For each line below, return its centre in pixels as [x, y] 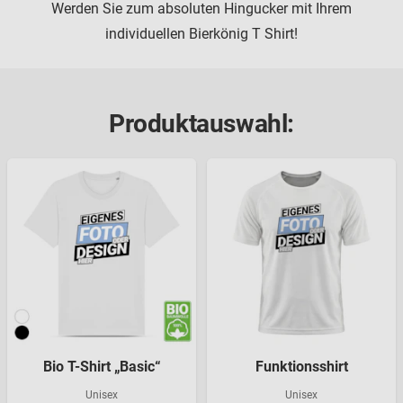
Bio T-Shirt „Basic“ [102, 367]
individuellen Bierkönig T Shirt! [201, 34]
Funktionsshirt [301, 367]
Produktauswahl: [201, 124]
